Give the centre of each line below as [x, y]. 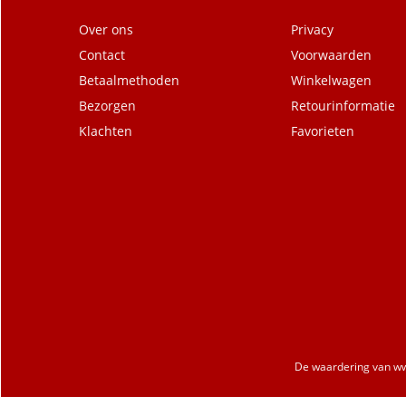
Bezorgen [107, 106]
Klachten [106, 131]
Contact [102, 55]
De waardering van [344, 367]
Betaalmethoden [129, 80]
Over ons [106, 29]
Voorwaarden [331, 55]
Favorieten [323, 131]
